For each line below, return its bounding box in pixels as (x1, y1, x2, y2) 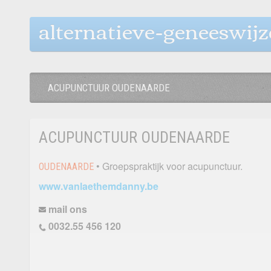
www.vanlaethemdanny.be (39, 179, 158, 193)
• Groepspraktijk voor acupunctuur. (94, 159, 243, 173)
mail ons (48, 202, 87, 216)
